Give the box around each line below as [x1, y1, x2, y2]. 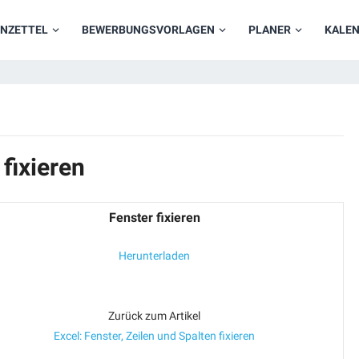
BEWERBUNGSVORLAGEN [82, 23, 215, 36]
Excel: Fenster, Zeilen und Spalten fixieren [54, 329, 255, 342]
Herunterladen [119, 249, 190, 262]
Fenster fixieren [108, 210, 200, 225]
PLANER [248, 23, 291, 36]
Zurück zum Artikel [108, 309, 200, 322]
